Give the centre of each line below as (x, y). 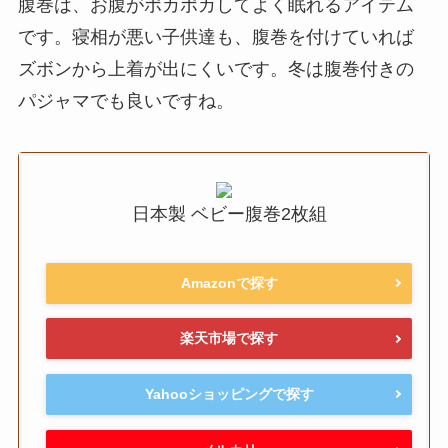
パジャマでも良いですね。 (125, 100)
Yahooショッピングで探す (229, 393)
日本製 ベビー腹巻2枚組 (229, 214)
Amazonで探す (229, 282)
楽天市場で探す (229, 338)
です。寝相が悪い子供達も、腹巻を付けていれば (215, 36)
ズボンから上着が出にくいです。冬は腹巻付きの (215, 68)
